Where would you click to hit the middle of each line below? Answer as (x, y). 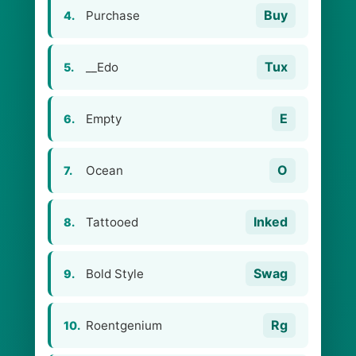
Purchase (113, 15)
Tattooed (112, 222)
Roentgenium (124, 325)
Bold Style (115, 274)
